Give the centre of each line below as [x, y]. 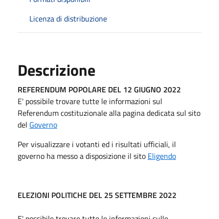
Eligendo [162, 156]
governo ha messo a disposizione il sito [83, 156]
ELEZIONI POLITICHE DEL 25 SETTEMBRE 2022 [97, 195]
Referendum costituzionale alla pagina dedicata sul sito [109, 113]
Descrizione [56, 70]
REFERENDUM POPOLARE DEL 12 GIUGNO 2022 [99, 89]
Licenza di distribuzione [68, 18]
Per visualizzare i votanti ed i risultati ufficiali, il [97, 144]
